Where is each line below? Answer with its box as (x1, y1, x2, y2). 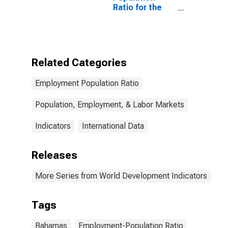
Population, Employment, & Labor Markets (35, 100, 184, 109)
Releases (32, 149, 77, 161)
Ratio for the (113, 3, 162, 12)
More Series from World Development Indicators (35, 171, 207, 181)
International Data (82, 121, 144, 131)
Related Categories (32, 56, 127, 69)
